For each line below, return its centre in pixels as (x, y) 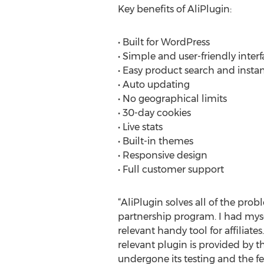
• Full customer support (171, 169)
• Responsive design (162, 155)
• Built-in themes (155, 141)
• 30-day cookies (154, 113)
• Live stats (140, 127)
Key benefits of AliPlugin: (174, 9)
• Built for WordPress (164, 42)
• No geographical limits (172, 99)
